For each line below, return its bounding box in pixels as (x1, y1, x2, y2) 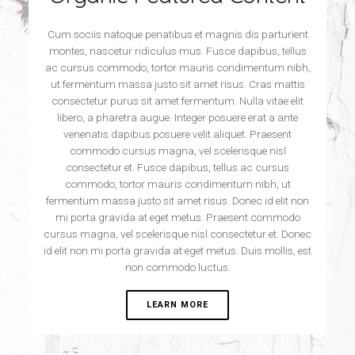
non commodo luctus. (124, 261, 231, 273)
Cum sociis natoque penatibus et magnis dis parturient (47, 28, 308, 40)
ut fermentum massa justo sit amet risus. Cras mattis (50, 78, 305, 90)
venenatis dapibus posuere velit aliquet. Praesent (63, 128, 292, 140)
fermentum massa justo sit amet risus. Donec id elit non (46, 194, 309, 207)
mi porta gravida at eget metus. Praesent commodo (55, 211, 300, 223)
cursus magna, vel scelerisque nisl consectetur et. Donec (44, 227, 311, 240)
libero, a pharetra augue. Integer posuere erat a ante (57, 111, 298, 124)
